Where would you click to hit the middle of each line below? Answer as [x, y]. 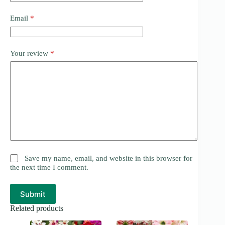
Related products [37, 208]
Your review [30, 53]
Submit [33, 194]
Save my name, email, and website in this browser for [109, 158]
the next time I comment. [49, 167]
